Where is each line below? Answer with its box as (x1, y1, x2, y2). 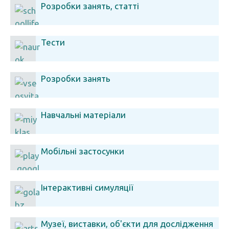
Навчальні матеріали (41, 110, 126, 120)
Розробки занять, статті (41, 1, 139, 11)
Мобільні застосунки (41, 146, 124, 156)
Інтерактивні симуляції (41, 182, 133, 192)
